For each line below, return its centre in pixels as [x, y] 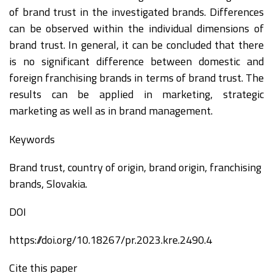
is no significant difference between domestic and [136, 62]
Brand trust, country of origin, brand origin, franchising [135, 167]
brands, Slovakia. [48, 183]
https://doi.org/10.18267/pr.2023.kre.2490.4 [111, 240]
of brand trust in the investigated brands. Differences [136, 12]
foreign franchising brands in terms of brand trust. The [136, 78]
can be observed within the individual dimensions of [136, 29]
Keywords [32, 139]
